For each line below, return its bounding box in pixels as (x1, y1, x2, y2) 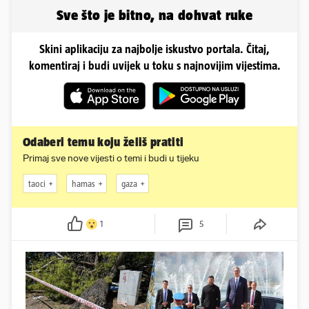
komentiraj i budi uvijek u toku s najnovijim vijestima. (28, 59, 281, 72)
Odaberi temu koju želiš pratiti (23, 135, 184, 150)
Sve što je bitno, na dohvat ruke (56, 7, 253, 23)
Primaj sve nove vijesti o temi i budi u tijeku (23, 152, 199, 165)
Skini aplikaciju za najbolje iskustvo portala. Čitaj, (39, 43, 270, 56)
